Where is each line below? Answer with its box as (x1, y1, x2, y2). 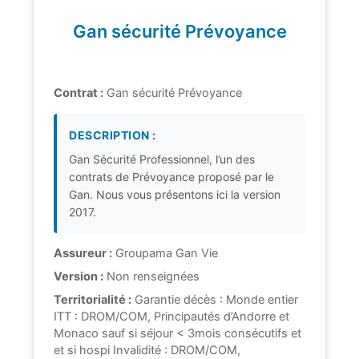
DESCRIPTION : (69, 128, 156, 143)
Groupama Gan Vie (112, 246, 218, 261)
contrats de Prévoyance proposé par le (69, 170, 274, 184)
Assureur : (54, 246, 112, 261)
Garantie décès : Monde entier (131, 292, 298, 308)
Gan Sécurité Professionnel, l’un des (69, 152, 255, 167)
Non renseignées (103, 269, 200, 284)
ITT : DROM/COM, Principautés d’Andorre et (54, 309, 289, 325)
